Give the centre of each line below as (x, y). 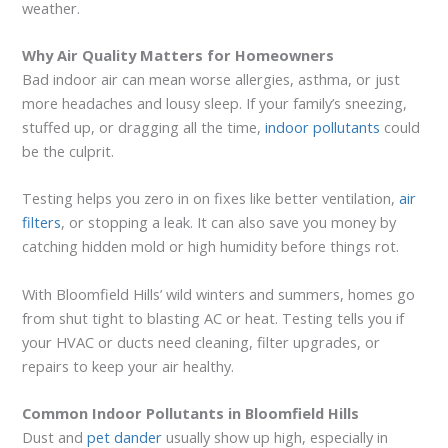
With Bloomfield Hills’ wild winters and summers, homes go (219, 293)
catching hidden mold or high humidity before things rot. (211, 246)
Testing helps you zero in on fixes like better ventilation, (211, 198)
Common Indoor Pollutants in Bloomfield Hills (191, 412)
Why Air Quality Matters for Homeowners (178, 54)
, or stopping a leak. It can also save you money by (229, 222)
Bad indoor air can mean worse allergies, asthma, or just (211, 78)
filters (42, 222)
